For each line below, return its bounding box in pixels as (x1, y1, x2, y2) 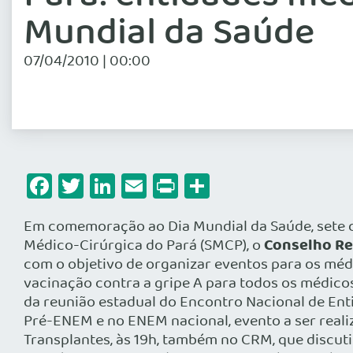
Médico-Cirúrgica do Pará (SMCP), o (24, 234, 264, 258)
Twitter (84, 166, 162, 206)
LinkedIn (115, 166, 209, 206)
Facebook (52, 166, 158, 206)
